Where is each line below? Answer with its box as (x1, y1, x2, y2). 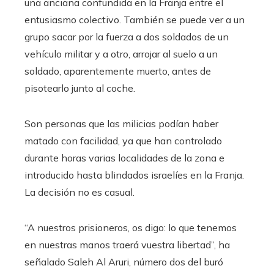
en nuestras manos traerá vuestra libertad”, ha (24, 239, 230, 251)
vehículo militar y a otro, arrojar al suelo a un (24, 48, 218, 61)
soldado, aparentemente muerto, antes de (24, 65, 211, 78)
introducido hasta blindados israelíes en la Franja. (24, 169, 244, 182)
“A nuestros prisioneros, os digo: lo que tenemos (24, 221, 237, 234)
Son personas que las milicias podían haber (24, 117, 218, 130)
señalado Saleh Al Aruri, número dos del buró (24, 256, 223, 268)
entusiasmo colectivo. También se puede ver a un (24, 13, 245, 26)
